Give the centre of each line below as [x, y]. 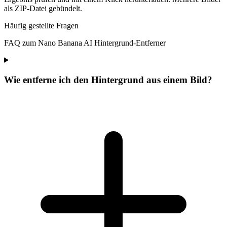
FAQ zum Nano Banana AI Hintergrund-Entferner [85, 43]
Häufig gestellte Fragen [41, 25]
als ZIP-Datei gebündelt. [43, 8]
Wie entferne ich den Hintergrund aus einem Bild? [108, 80]
